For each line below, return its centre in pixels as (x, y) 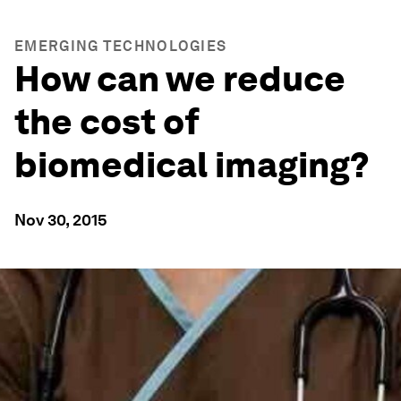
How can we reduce (180, 79)
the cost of (107, 122)
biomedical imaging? (192, 165)
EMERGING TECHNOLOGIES (121, 46)
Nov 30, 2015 (61, 220)
